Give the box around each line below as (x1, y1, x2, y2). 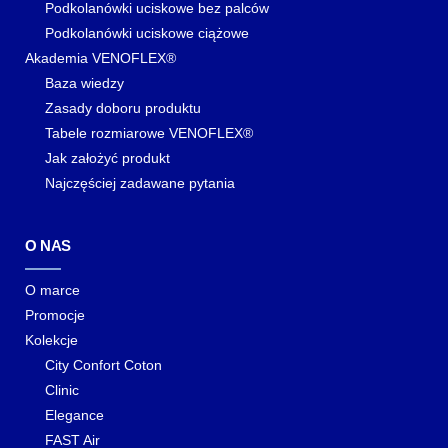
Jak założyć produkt (45, 150, 170, 166)
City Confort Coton (45, 357, 162, 373)
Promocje (25, 307, 85, 323)
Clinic (45, 382, 79, 398)
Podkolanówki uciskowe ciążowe (45, 25, 249, 41)
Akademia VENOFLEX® (25, 50, 176, 66)
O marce (25, 282, 80, 298)
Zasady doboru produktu (45, 100, 201, 116)
